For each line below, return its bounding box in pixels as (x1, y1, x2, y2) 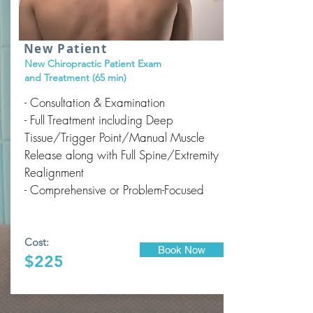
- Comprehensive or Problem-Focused (24, 182, 204, 198)
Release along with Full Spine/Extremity (24, 147, 219, 163)
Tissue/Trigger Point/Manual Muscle (24, 129, 205, 145)
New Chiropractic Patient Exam (24, 57, 161, 70)
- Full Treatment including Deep (24, 112, 173, 128)
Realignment (24, 164, 84, 180)
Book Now (158, 244, 205, 256)
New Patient (24, 41, 107, 57)
